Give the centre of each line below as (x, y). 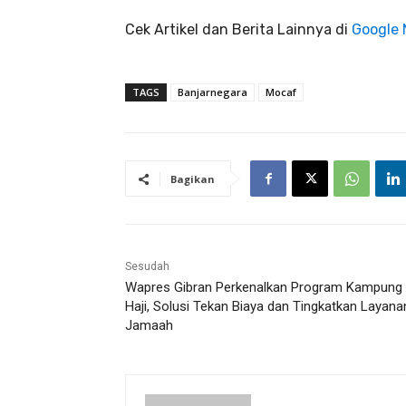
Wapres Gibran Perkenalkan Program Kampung (264, 288)
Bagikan (193, 179)
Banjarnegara (213, 92)
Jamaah (149, 326)
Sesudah (147, 267)
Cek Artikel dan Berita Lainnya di (238, 30)
